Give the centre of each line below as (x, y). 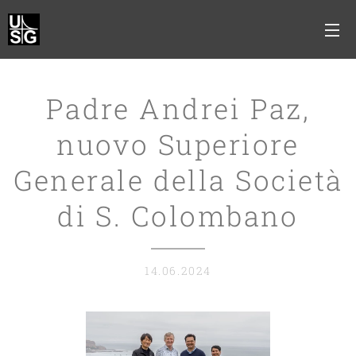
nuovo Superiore (178, 144)
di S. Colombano (178, 215)
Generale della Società (178, 180)
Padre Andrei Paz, (178, 108)
